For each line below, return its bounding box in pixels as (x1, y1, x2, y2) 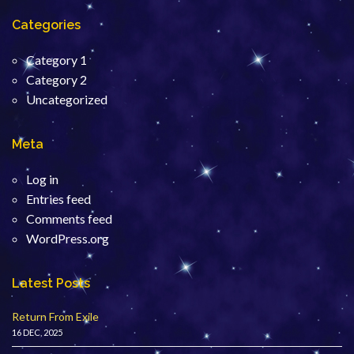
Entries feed (26, 190, 91, 206)
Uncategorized (26, 91, 107, 107)
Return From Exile (12, 309, 99, 323)
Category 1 (26, 51, 87, 67)
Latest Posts (12, 275, 90, 291)
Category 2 (26, 71, 87, 87)
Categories (12, 17, 81, 32)
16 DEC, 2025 (12, 326, 62, 337)
